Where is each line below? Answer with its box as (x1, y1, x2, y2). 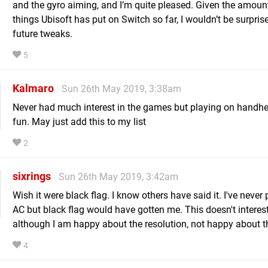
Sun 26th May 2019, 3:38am (62, 83, 181, 95)
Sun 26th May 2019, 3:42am (59, 170, 178, 182)
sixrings (13, 169, 51, 182)
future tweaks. (13, 28, 72, 39)
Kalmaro (13, 81, 54, 95)
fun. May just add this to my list (13, 115, 146, 127)
